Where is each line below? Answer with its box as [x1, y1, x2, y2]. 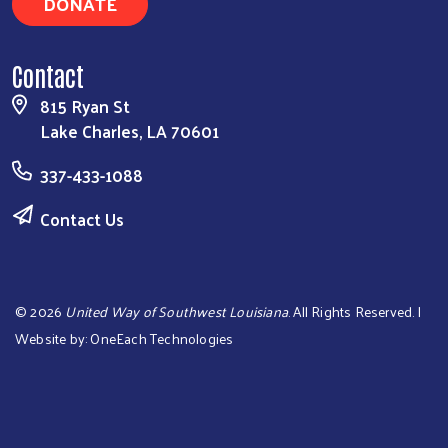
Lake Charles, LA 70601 [40, 116, 219, 147]
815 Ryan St [40, 91, 130, 122]
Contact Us [40, 204, 124, 235]
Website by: [15, 326, 91, 352]
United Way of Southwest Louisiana [65, 299, 289, 325]
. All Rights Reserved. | [288, 299, 421, 325]
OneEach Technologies [90, 326, 234, 352]
